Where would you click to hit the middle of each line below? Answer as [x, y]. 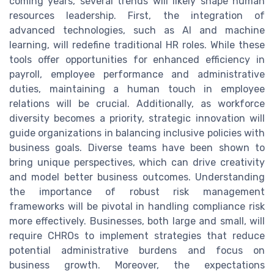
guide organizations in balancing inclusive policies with [137, 133]
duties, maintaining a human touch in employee [137, 89]
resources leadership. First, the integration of [137, 15]
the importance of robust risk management [137, 191]
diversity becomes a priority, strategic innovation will [137, 118]
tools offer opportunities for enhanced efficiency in [137, 59]
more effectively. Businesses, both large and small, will [137, 221]
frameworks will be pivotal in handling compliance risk [137, 206]
